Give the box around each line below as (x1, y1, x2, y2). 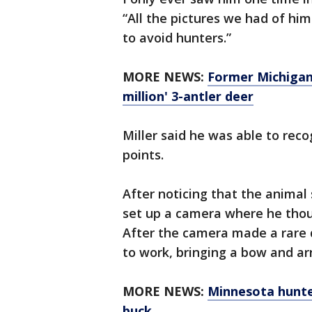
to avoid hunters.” (123, 29, 231, 47)
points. (123, 146, 164, 164)
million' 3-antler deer (123, 88, 253, 105)
